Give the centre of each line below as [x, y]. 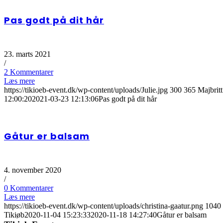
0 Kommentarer [29, 188]
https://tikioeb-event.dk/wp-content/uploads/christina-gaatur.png [104, 206]
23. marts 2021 [27, 54]
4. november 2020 [33, 170]
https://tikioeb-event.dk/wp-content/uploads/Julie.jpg [86, 90]
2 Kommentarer [29, 72]
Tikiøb [14, 215]
